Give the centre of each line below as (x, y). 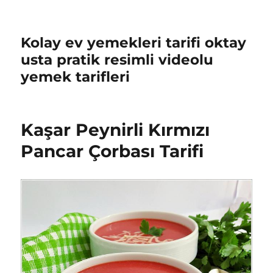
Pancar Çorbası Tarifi (112, 151)
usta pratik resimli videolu (117, 60)
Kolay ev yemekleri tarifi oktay (134, 43)
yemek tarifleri (76, 77)
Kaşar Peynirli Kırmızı (115, 130)
